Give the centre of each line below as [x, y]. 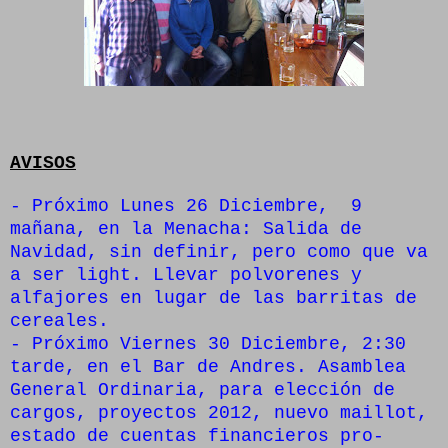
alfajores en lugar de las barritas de [213, 298]
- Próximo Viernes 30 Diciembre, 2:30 [208, 344]
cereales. [59, 321]
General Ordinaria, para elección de [202, 390]
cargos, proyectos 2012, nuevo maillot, [219, 413]
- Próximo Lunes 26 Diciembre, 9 [186, 206]
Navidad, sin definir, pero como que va [219, 252]
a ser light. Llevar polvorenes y [186, 275]
